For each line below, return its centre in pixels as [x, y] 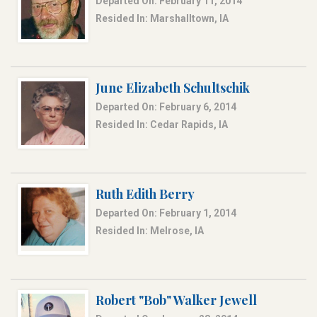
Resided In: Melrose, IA [150, 231]
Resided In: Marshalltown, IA [162, 19]
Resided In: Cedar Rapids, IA [162, 125]
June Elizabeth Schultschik [173, 88]
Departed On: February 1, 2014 [166, 213]
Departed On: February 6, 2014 [166, 107]
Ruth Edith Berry [145, 194]
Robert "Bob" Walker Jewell [176, 300]
